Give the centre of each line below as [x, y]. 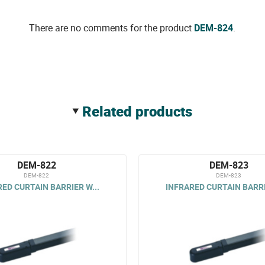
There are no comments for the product [112, 28]
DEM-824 [214, 28]
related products [142, 111]
